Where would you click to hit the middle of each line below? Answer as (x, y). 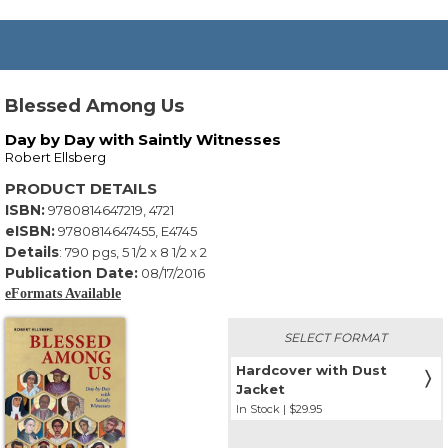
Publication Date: (71, 273)
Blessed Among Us (94, 106)
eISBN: (30, 231)
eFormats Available (63, 293)
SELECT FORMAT (335, 337)
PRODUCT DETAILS (81, 188)
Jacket (260, 389)
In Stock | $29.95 (278, 409)
